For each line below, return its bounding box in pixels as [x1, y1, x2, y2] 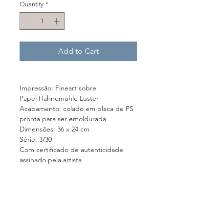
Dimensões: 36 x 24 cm [20, 124, 89, 133]
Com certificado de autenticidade [20, 145, 123, 154]
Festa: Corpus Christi [20, 186, 84, 195]
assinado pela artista [20, 155, 82, 164]
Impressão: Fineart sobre [20, 83, 96, 92]
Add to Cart [58, 46, 99, 56]
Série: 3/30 [20, 134, 52, 144]
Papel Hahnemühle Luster [20, 93, 99, 103]
